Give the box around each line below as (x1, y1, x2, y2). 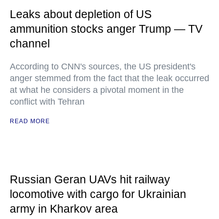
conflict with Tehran (10, 97, 85, 107)
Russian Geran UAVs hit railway (10, 173, 170, 186)
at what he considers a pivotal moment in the (10, 85, 184, 95)
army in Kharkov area (10, 202, 118, 215)
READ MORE (10, 118, 50, 125)
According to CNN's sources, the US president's (10, 62, 196, 71)
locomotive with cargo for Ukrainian (10, 188, 186, 200)
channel (10, 37, 50, 50)
